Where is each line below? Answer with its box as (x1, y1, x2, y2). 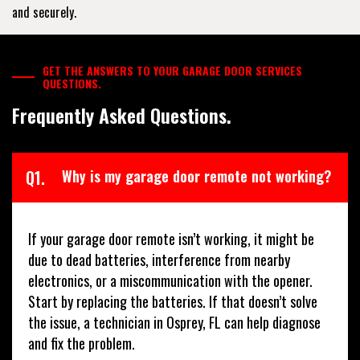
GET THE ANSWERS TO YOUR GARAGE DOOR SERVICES (43, 61, 303, 79)
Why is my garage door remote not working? (62, 165, 331, 186)
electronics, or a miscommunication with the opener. (28, 269, 313, 291)
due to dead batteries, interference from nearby (28, 248, 290, 270)
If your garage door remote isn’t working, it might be (28, 227, 314, 249)
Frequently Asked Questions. (12, 100, 231, 129)
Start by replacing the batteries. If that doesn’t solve (28, 290, 317, 312)
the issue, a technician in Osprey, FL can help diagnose (28, 311, 321, 333)
